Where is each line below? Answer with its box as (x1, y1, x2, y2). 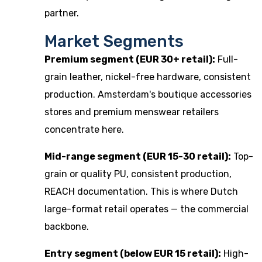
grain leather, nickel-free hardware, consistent (44, 71, 251, 82)
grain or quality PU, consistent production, (44, 168, 232, 180)
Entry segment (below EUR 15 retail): (44, 248, 221, 259)
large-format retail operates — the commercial (44, 204, 249, 215)
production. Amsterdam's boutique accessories (44, 89, 251, 100)
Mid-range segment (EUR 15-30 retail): (44, 151, 231, 162)
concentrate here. (44, 124, 124, 135)
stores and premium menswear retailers (44, 106, 219, 118)
